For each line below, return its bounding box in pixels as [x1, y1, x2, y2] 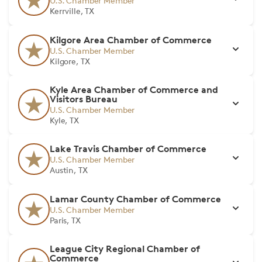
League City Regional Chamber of [50, 243, 200, 254]
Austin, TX [50, 165, 88, 175]
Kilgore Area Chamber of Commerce [50, 34, 212, 46]
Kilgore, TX [50, 56, 90, 66]
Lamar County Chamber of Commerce [50, 193, 221, 205]
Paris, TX [50, 215, 81, 225]
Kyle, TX [50, 115, 79, 125]
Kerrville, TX [50, 6, 95, 16]
